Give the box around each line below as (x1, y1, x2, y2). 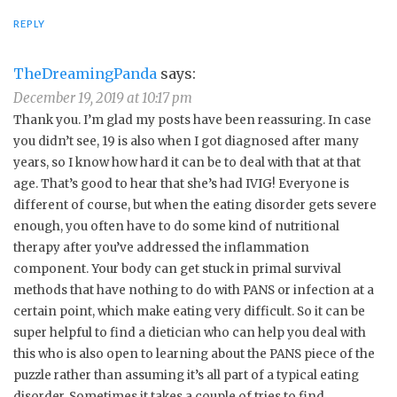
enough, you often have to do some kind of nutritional (13, 218, 339, 234)
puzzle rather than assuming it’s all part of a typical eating (13, 367, 359, 383)
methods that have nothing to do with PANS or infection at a (13, 282, 374, 298)
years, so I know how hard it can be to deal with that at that (13, 154, 361, 170)
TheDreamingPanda (13, 64, 157, 82)
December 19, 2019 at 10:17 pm (13, 89, 192, 106)
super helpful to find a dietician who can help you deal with (13, 324, 366, 340)
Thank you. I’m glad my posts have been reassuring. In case (13, 112, 371, 128)
